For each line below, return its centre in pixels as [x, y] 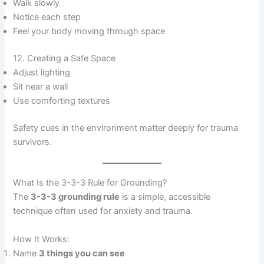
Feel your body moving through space [89, 32]
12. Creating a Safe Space [65, 59]
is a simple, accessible [165, 197]
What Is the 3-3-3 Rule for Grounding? [90, 183]
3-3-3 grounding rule [75, 197]
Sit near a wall [41, 87]
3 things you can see [82, 253]
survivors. [33, 142]
